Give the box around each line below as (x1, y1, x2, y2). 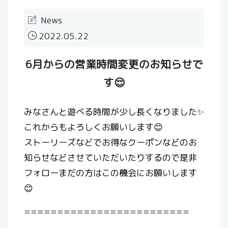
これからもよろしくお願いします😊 (24, 121, 163, 133)
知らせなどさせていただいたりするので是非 (24, 152, 197, 164)
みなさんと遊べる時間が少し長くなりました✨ (24, 106, 204, 118)
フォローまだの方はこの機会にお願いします (24, 167, 197, 179)
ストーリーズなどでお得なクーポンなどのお (24, 136, 197, 149)
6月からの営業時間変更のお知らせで (25, 57, 203, 72)
